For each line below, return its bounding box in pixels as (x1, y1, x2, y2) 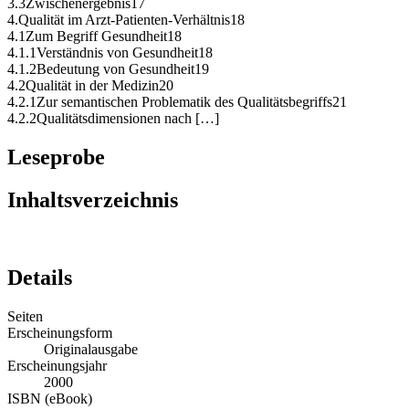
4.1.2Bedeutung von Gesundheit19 (7, 61, 209, 78)
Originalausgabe (44, 341, 138, 357)
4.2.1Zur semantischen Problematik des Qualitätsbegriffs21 (7, 94, 347, 110)
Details (7, 265, 72, 289)
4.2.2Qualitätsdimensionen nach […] (7, 110, 219, 127)
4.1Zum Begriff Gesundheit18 (7, 28, 182, 45)
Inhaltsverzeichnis (7, 188, 178, 213)
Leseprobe (7, 145, 105, 170)
